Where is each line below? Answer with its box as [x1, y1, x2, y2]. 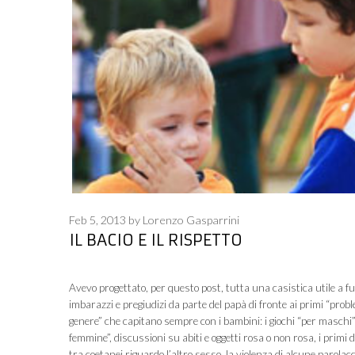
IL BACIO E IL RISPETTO [69, 229, 242, 250]
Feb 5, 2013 [69, 212, 126, 227]
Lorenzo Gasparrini [143, 212, 239, 227]
